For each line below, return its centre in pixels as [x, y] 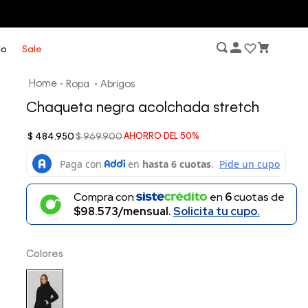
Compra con [104, 197]
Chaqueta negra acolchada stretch [143, 109]
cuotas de [258, 197]
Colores [45, 254]
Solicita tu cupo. [216, 212]
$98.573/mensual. [123, 212]
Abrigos [118, 85]
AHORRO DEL [152, 137]
